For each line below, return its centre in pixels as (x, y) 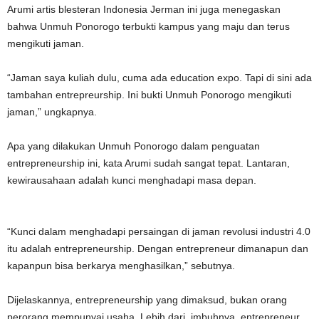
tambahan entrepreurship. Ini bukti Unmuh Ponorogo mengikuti (149, 95)
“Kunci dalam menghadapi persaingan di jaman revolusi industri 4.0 (159, 231)
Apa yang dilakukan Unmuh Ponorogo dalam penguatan (134, 146)
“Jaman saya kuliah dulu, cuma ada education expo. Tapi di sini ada (159, 78)
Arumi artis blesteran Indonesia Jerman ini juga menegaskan (144, 9)
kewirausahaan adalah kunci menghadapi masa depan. (132, 180)
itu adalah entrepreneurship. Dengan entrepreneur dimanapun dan (158, 249)
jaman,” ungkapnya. (52, 112)
